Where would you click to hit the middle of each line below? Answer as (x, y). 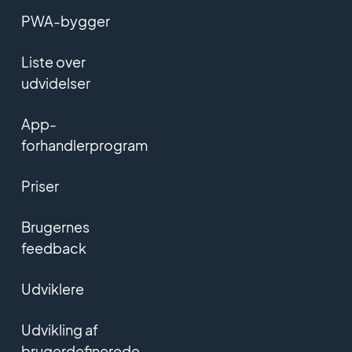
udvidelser (55, 82)
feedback (53, 247)
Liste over (53, 61)
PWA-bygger (65, 20)
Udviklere (52, 288)
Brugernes (55, 226)
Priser (40, 185)
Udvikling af (59, 329)
